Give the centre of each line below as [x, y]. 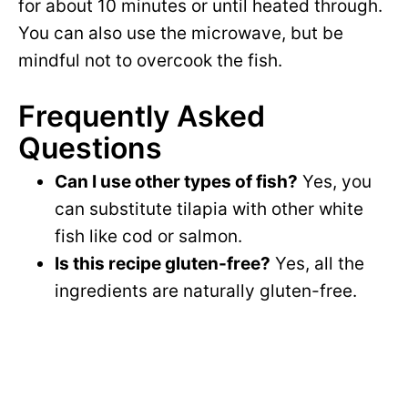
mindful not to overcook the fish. [150, 61]
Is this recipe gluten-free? [163, 264]
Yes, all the [317, 264]
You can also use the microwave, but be [181, 34]
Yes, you [335, 182]
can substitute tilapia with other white [209, 209]
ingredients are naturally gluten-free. [206, 291]
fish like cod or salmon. [148, 237]
